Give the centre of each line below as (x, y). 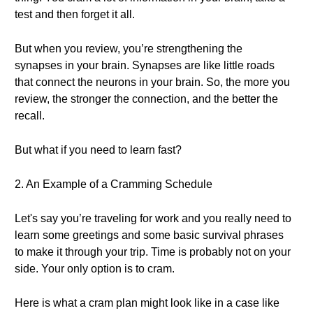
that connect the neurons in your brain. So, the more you (152, 82)
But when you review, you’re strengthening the (129, 49)
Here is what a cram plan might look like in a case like (147, 303)
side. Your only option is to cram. (95, 269)
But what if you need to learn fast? (98, 150)
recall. (30, 116)
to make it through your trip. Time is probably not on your (153, 252)
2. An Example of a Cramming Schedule (114, 184)
